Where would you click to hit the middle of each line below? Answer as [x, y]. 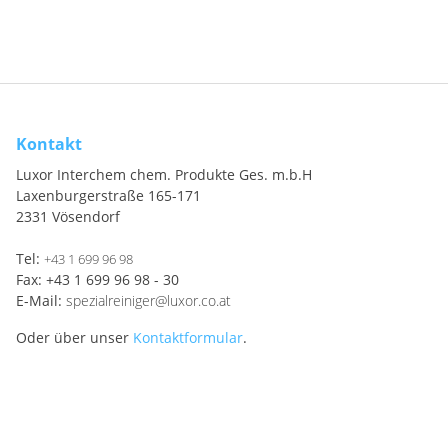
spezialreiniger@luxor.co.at [148, 300]
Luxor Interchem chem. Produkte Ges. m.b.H [164, 174]
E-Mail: [41, 300]
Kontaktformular [188, 337]
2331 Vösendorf [68, 216]
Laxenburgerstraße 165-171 [108, 195]
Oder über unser [74, 337]
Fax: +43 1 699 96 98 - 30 [97, 279]
